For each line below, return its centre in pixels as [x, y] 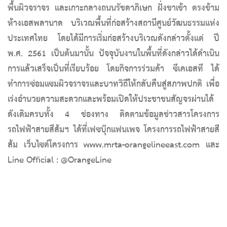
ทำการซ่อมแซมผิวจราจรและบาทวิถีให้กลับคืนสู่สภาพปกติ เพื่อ [113, 84]
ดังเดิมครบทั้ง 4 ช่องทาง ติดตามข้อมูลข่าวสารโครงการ [113, 115]
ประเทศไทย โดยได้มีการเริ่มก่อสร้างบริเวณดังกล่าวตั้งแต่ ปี [113, 39]
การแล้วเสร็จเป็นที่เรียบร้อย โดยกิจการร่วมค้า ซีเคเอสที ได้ [113, 69]
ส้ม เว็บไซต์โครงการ [46, 145]
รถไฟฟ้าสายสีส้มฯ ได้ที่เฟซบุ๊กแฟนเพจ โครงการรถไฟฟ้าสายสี [113, 130]
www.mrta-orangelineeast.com [142, 145]
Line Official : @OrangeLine [60, 160]
